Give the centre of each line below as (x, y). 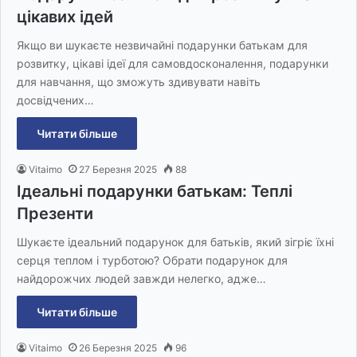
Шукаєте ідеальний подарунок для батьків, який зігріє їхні (175, 242)
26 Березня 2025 (118, 348)
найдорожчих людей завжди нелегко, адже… (141, 279)
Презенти (55, 214)
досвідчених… (55, 100)
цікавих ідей (65, 17)
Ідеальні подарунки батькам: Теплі (155, 192)
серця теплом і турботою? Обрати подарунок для (152, 261)
